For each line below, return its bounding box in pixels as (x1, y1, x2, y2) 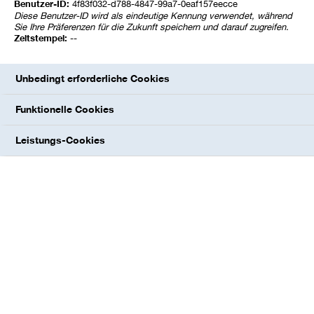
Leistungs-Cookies (15, 134, 105, 146)
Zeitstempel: (14, 32, 70, 44)
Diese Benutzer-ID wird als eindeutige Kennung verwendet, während (14, 10, 292, 21)
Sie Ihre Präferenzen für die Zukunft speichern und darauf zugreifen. (14, 21, 289, 32)
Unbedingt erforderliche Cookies (15, 72, 170, 85)
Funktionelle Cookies (15, 103, 114, 116)
